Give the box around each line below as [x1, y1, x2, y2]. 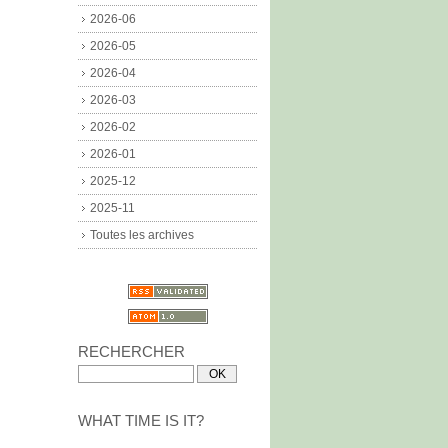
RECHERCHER [78, 343, 185, 360]
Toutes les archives [90, 228, 194, 242]
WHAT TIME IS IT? [78, 412, 204, 429]
